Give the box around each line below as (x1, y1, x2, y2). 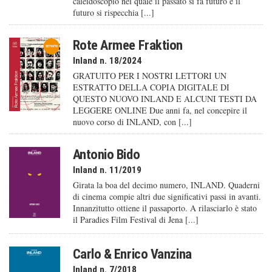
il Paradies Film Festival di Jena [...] (72, 214, 199, 226)
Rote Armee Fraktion (72, 37, 183, 53)
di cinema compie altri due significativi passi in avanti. (72, 191, 261, 203)
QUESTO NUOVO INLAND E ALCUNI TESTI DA (72, 93, 257, 105)
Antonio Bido (72, 146, 140, 163)
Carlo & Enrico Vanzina (72, 245, 192, 262)
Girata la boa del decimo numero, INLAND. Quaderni (72, 179, 260, 191)
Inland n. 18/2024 (72, 55, 141, 67)
